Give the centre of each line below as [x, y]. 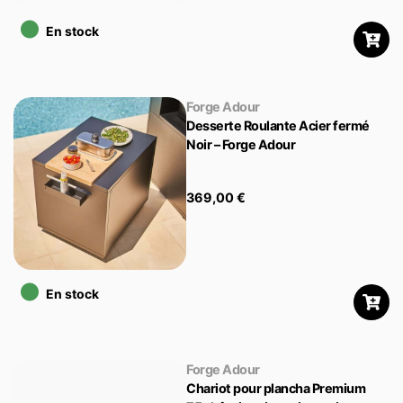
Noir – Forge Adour [241, 145]
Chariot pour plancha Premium [276, 389]
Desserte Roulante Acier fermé [278, 126]
